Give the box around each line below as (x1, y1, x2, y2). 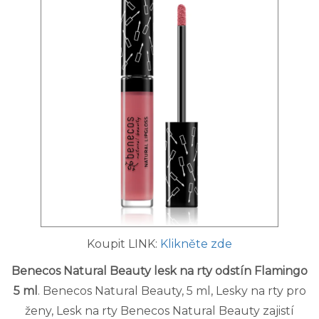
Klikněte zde (160, 237, 232, 251)
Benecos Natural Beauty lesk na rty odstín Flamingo (11, 264, 308, 278)
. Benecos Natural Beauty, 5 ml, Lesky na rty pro (37, 284, 306, 298)
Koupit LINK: (87, 237, 160, 251)
